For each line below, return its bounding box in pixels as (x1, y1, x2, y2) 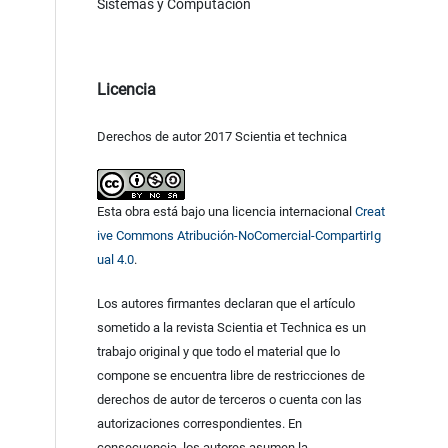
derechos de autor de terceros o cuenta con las (96, 392, 362, 408)
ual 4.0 (96, 252, 134, 268)
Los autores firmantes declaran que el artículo (96, 296, 355, 312)
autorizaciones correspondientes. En (96, 416, 302, 432)
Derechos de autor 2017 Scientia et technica (96, 129, 347, 145)
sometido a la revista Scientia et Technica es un (96, 320, 366, 336)
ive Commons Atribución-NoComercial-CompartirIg (96, 228, 381, 244)
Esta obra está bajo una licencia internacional (96, 204, 355, 220)
